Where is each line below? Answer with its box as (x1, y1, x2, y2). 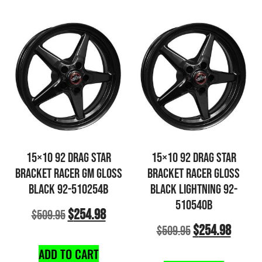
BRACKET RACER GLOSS (147, 165, 240, 182)
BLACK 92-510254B (29, 181, 108, 198)
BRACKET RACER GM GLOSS (15, 165, 122, 182)
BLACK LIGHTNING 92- (150, 181, 237, 198)
